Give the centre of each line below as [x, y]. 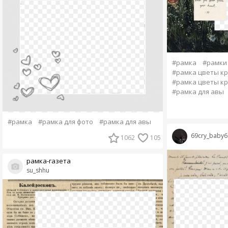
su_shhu [38, 170]
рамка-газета [48, 161]
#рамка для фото [65, 121]
